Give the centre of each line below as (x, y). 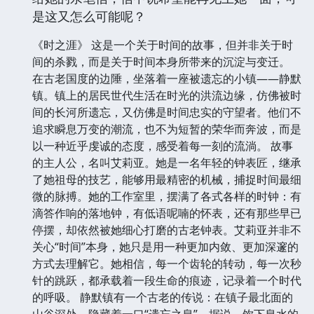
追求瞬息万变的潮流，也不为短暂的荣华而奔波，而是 (167, 129)
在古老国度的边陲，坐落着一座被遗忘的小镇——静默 (167, 78)
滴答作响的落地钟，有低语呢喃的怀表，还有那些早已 (167, 213)
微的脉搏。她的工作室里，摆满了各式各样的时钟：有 (167, 196)
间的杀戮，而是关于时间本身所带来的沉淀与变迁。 (161, 61)
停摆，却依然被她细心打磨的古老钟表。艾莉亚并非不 (167, 230)
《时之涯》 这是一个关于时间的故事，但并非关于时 (163, 45)
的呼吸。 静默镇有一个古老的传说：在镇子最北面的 (163, 297)
